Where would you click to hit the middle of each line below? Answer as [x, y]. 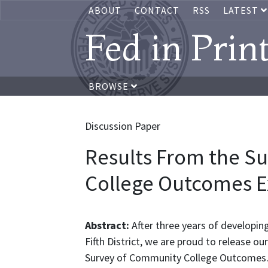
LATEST [242, 10]
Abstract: [108, 225]
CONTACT [157, 10]
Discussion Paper [123, 126]
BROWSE [110, 86]
